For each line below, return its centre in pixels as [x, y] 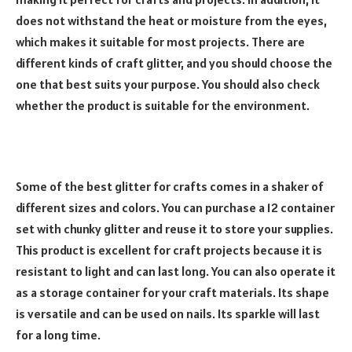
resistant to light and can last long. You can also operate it [176, 271]
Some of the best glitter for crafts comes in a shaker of [170, 187]
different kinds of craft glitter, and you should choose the [174, 63]
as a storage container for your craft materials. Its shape [172, 293]
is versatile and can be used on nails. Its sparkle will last [168, 314]
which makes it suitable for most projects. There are [160, 42]
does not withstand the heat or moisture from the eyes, [171, 21]
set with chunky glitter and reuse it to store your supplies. [174, 229]
